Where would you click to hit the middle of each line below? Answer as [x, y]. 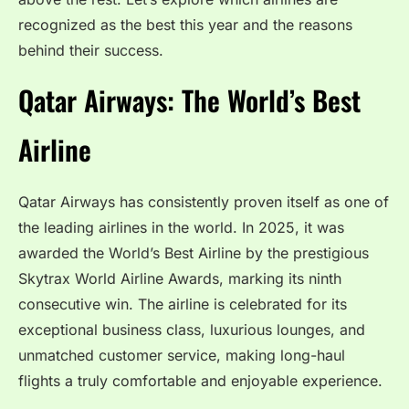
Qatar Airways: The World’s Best [189, 100]
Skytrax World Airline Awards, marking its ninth [180, 279]
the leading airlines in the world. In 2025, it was [181, 228]
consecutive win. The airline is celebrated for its [183, 304]
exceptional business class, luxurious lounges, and [192, 330]
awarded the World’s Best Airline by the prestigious [194, 253]
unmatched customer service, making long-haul [182, 356]
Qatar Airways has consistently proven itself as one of [204, 202]
